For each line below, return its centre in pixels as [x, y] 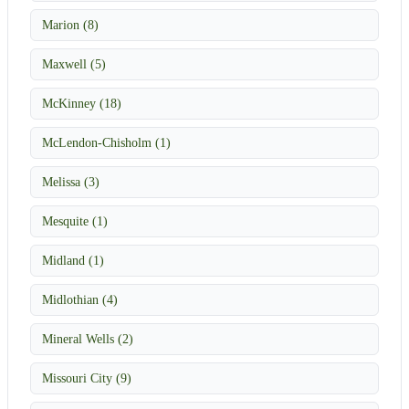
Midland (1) [73, 260]
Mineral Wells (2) [88, 338]
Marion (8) [70, 24]
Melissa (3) [71, 181]
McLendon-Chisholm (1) [106, 142]
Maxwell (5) [74, 63]
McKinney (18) [82, 103]
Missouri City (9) [87, 378]
